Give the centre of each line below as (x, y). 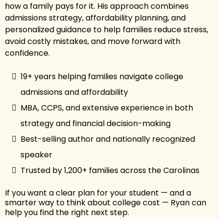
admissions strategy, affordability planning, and (95, 18)
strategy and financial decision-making (96, 123)
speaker (36, 154)
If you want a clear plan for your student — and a (98, 193)
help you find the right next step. (67, 212)
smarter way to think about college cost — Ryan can (106, 202)
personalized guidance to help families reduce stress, (107, 29)
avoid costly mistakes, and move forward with (93, 41)
